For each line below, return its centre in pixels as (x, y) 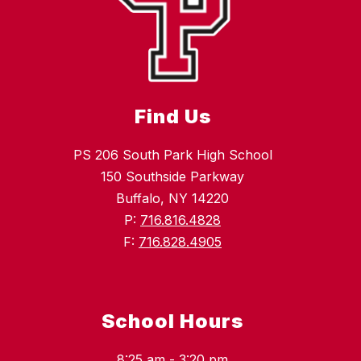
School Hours (172, 322)
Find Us (172, 117)
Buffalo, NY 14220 (172, 199)
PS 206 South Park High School (172, 155)
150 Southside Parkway (172, 177)
